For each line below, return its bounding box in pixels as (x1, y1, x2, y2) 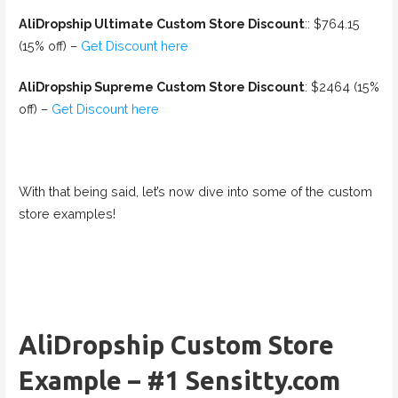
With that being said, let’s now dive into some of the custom (18, 184, 372, 200)
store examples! (18, 206, 115, 222)
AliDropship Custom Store (18, 330, 334, 360)
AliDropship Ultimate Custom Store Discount (18, 15, 305, 31)
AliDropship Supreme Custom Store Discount (18, 79, 305, 95)
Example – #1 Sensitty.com (18, 366, 340, 395)
